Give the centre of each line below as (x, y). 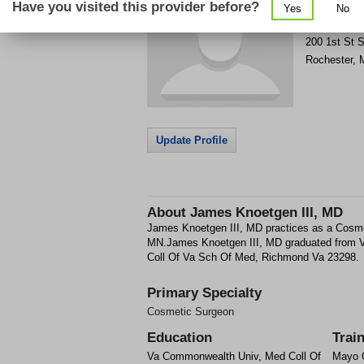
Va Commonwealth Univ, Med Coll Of (234, 356)
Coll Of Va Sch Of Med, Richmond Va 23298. (253, 257)
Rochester (329, 60)
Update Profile (192, 140)
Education (180, 338)
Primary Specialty (204, 293)
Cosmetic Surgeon (191, 312)
